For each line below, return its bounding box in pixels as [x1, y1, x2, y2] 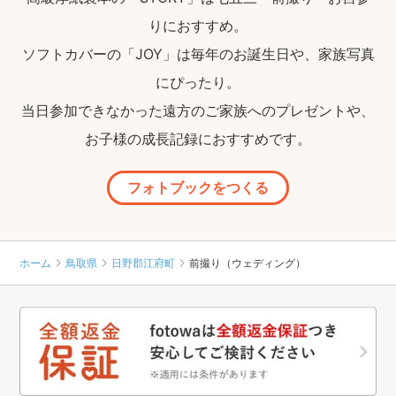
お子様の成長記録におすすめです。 [85, 129, 311, 148]
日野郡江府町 [111, 255, 176, 270]
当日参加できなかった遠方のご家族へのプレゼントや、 [21, 101, 375, 119]
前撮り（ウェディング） [189, 255, 307, 270]
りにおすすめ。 [148, 16, 247, 34]
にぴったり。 [156, 72, 240, 91]
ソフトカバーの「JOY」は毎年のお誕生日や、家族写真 [21, 44, 375, 63]
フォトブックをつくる [127, 178, 269, 196]
